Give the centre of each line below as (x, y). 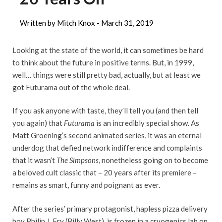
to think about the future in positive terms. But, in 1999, (103, 62)
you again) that (38, 123)
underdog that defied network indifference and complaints (107, 148)
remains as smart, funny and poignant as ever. (86, 185)
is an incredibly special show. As (147, 123)
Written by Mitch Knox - (60, 23)
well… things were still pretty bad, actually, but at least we (107, 75)
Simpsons (84, 160)
